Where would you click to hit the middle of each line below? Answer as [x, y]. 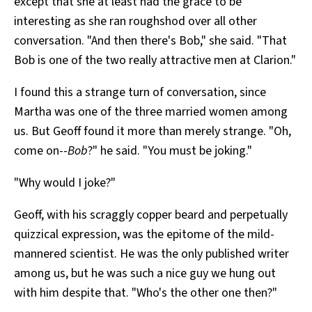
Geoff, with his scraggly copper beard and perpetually [151, 215]
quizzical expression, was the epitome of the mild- [144, 235]
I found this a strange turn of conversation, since [140, 93]
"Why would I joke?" [65, 183]
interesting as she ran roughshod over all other [135, 22]
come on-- [41, 151]
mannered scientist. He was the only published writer [151, 254]
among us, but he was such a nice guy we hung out [145, 274]
